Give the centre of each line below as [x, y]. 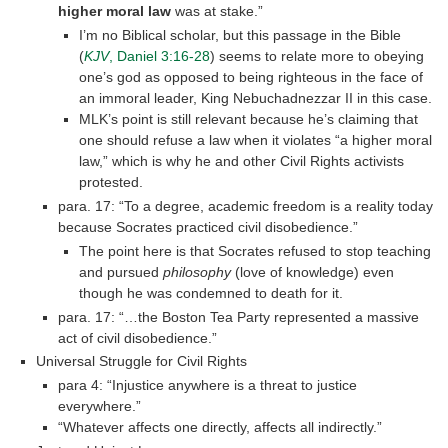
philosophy [197, 271]
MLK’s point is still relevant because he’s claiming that [249, 118]
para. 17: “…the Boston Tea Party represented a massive [238, 316]
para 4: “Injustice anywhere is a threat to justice [207, 385]
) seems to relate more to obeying [317, 55]
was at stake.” [216, 11]
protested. [111, 181]
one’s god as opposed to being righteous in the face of [251, 76]
